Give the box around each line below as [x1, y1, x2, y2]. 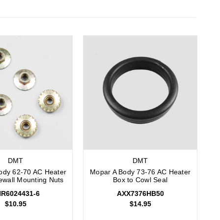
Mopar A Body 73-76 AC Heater [90, 168, 191, 176]
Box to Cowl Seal [113, 176, 167, 184]
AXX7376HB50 [116, 190, 164, 198]
